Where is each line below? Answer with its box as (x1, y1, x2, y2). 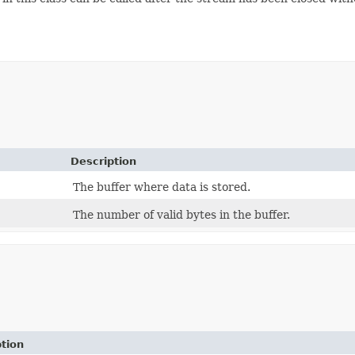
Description (71, 155, 136, 167)
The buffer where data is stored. (73, 180, 250, 193)
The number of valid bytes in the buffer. (73, 208, 290, 221)
